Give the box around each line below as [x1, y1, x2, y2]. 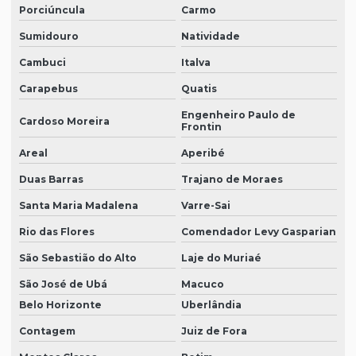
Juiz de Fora [180, 325, 247, 338]
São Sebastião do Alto [19, 252, 137, 265]
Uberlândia [180, 299, 242, 311]
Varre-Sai [180, 199, 230, 212]
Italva [180, 56, 211, 69]
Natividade [180, 30, 240, 43]
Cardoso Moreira [19, 114, 110, 127]
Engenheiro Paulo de [180, 109, 296, 122]
